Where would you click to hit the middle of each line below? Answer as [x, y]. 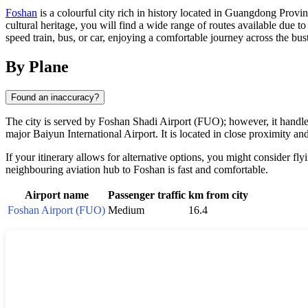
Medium [126, 210]
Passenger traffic [147, 195]
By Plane [37, 67]
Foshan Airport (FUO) [56, 210]
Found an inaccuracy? [55, 98]
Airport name [56, 195]
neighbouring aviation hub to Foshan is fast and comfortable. [137, 170]
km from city [218, 195]
